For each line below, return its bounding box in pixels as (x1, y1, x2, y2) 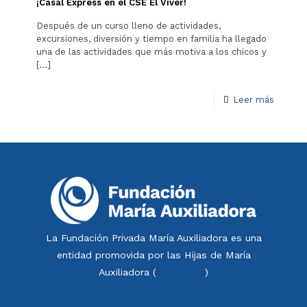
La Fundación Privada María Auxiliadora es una (45, 232, 262, 243)
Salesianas (156, 266, 205, 278)
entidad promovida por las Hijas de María (56, 249, 251, 260)
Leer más (233, 94, 274, 105)
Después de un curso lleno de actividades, (36, 20, 221, 31)
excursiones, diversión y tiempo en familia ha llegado (36, 33, 267, 44)
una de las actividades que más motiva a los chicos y (36, 46, 267, 57)
